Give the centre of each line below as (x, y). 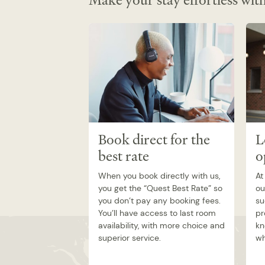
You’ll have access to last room (157, 213)
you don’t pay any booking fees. (159, 201)
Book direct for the (154, 140)
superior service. (130, 238)
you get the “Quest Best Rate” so (160, 188)
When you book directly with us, (159, 176)
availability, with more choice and (161, 226)
